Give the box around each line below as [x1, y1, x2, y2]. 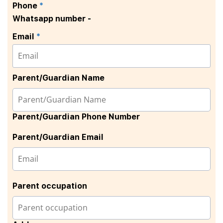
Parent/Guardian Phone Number [12, 111, 140, 121]
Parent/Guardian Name [12, 73, 105, 83]
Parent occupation [12, 181, 87, 191]
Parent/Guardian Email [12, 132, 104, 142]
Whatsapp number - [12, 13, 91, 23]
